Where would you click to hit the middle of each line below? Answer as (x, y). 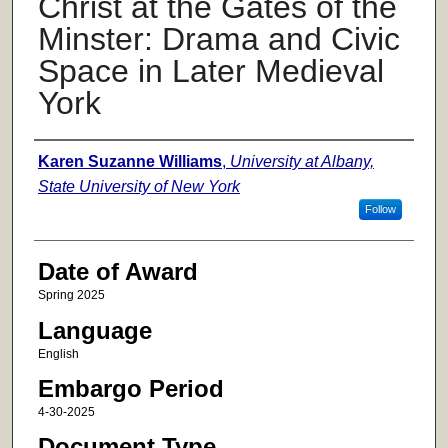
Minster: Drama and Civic (218, 39)
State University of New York (138, 187)
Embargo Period (130, 388)
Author (68, 160)
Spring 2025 (71, 295)
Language (94, 330)
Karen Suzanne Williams (129, 162)
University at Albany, (301, 162)
